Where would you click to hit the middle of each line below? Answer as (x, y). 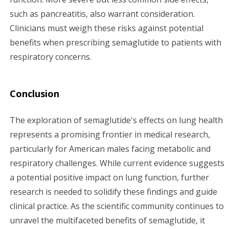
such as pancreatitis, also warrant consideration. (102, 14)
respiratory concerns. (51, 56)
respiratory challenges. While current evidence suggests (117, 163)
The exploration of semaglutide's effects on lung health (116, 120)
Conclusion (35, 93)
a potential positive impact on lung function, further (109, 177)
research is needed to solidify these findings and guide (113, 191)
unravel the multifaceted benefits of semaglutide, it (107, 220)
